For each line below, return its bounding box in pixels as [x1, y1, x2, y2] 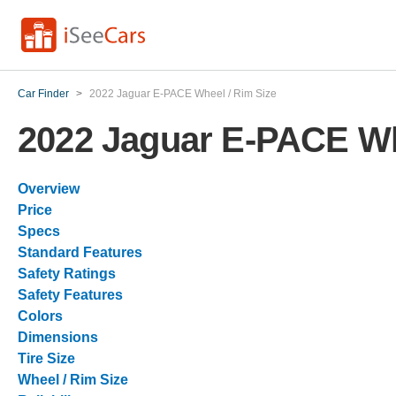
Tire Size [18, 351, 75, 366]
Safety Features [18, 287, 123, 302]
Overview [18, 181, 80, 196]
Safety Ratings [18, 266, 116, 281]
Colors [18, 308, 63, 324]
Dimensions [18, 330, 98, 345]
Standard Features [18, 245, 142, 260]
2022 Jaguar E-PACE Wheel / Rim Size [89, 88, 277, 100]
